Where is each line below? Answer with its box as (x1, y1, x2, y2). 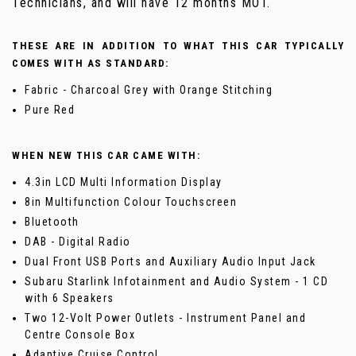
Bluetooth (25, 215, 79, 229)
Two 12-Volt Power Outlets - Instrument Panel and (25, 311, 306, 325)
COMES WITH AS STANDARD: (12, 57, 169, 70)
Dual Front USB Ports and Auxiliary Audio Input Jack (25, 255, 316, 269)
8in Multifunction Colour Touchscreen (25, 195, 237, 209)
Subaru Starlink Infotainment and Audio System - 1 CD (25, 275, 328, 288)
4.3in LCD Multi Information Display (25, 176, 222, 189)
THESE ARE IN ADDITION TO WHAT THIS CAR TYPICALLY (12, 40, 344, 52)
